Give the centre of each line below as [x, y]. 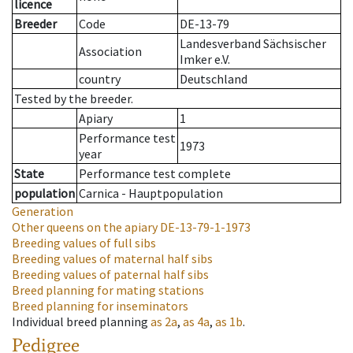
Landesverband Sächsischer [253, 44]
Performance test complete [155, 174]
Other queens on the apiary [85, 227]
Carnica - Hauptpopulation [151, 193]
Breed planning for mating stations [108, 290]
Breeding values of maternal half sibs [112, 259]
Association [110, 52]
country [100, 79]
